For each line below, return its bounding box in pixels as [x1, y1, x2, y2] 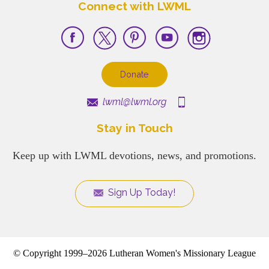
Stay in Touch [96, 121, 173, 134]
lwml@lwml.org [100, 95, 166, 107]
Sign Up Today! [106, 186, 175, 198]
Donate [120, 68, 149, 79]
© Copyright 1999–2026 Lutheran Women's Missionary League [13, 247, 256, 258]
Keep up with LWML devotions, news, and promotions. [13, 149, 256, 162]
